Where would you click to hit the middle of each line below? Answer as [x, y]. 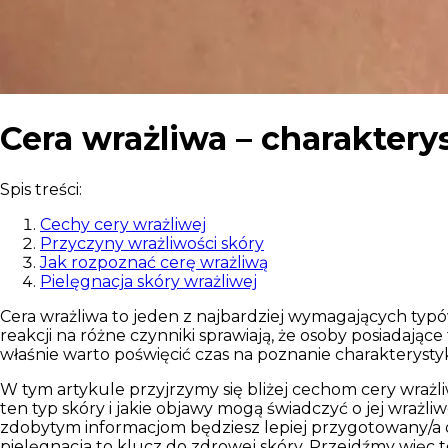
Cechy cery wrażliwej [123, 224]
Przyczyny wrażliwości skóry [152, 243]
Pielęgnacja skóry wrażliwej [148, 281]
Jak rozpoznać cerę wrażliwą [154, 262]
